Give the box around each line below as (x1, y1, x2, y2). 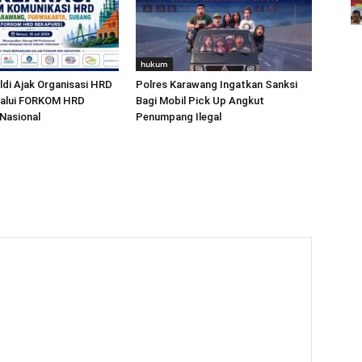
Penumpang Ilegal (136, 111, 221, 123)
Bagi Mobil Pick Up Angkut (136, 95, 264, 107)
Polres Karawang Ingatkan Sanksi (136, 78, 297, 90)
